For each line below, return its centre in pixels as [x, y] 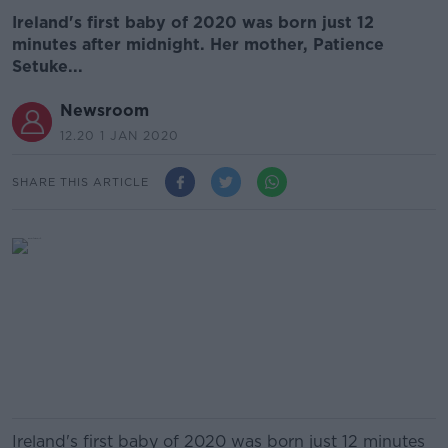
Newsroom [104, 110]
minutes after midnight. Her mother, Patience [198, 44]
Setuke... [47, 66]
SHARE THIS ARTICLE [80, 181]
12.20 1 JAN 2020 [119, 135]
